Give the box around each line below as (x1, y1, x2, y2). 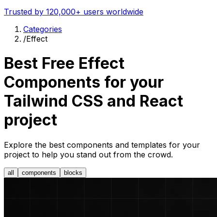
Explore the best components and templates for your (4, 139, 200, 150)
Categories (23, 24, 62, 34)
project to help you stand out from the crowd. (4, 149, 173, 159)
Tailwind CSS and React (4, 92, 183, 111)
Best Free (4, 54, 78, 73)
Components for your (4, 73, 164, 92)
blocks (64, 169, 82, 176)
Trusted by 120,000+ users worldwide (4, 6, 143, 16)
